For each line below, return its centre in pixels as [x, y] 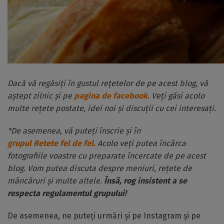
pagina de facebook [110, 96]
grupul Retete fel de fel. [51, 143]
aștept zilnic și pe [40, 96]
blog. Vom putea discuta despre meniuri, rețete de [100, 168]
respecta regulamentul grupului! [68, 193]
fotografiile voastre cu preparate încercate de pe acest [107, 156]
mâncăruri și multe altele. [56, 181]
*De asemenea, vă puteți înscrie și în [75, 131]
